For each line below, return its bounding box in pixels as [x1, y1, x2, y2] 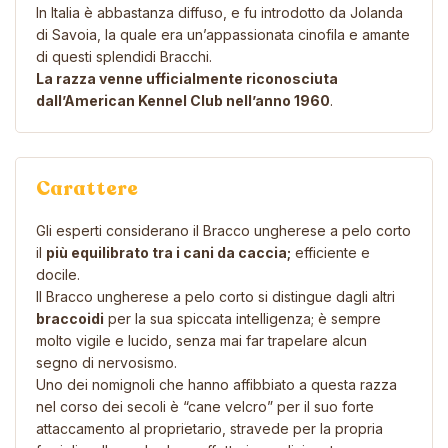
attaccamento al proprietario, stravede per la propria [36, 419, 383, 437]
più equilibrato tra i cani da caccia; [46, 243, 291, 261]
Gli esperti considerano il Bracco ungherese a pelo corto [36, 221, 411, 239]
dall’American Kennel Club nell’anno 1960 [36, 91, 330, 109]
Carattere [36, 174, 138, 202]
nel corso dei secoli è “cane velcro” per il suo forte [36, 397, 374, 415]
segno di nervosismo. [36, 353, 177, 371]
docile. [36, 265, 80, 283]
